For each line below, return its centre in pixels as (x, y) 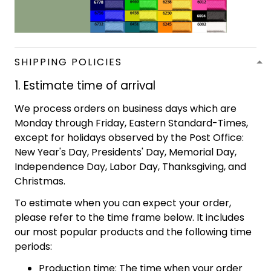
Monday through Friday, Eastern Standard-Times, (131, 123)
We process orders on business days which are (126, 108)
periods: (33, 246)
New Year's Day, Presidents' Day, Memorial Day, (126, 152)
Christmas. (40, 181)
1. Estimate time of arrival (85, 85)
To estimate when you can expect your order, (123, 203)
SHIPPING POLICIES (68, 62)
